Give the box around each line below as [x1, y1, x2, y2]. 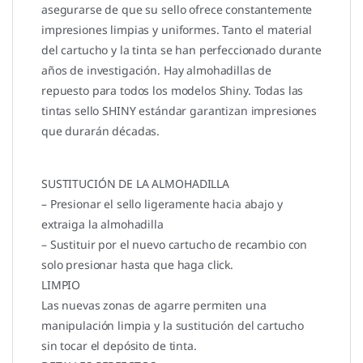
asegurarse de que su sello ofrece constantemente [41, 2, 313, 18]
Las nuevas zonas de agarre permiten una [41, 297, 267, 314]
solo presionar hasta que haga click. [41, 257, 233, 273]
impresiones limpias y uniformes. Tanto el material [41, 22, 312, 38]
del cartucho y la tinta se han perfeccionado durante [41, 42, 322, 58]
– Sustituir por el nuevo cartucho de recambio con [41, 237, 308, 253]
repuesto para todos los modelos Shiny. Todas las [41, 83, 304, 99]
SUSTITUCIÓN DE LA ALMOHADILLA [41, 176, 229, 192]
